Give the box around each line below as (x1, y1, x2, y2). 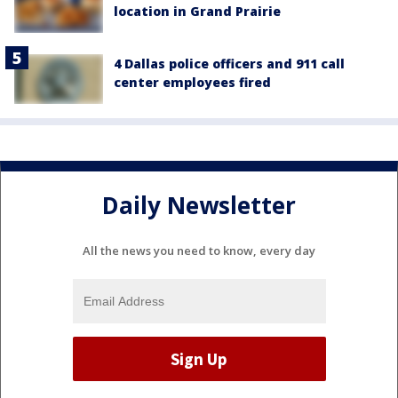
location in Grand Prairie (114, 2, 281, 20)
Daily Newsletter (102, 188, 296, 221)
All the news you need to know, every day (83, 243, 315, 259)
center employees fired (114, 73, 271, 91)
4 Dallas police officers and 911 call (114, 54, 345, 72)
